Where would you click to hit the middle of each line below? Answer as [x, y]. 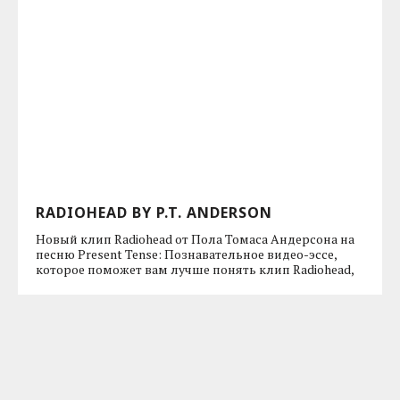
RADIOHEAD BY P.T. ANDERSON [154, 212]
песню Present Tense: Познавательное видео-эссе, [186, 254]
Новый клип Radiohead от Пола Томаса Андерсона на [195, 238]
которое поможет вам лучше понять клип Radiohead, [195, 269]
